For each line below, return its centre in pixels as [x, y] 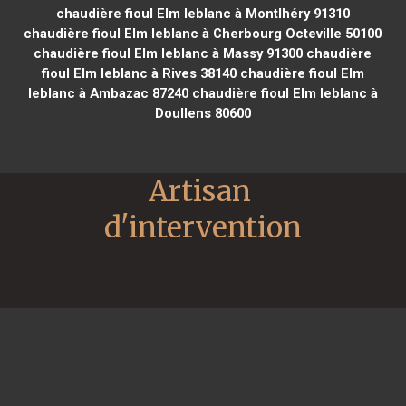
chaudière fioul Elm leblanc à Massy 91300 [169, 53]
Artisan [200, 191]
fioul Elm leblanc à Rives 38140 [139, 73]
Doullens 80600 [203, 113]
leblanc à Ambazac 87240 [108, 93]
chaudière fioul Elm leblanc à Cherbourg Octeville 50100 [203, 33]
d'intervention [203, 227]
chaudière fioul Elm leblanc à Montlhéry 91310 [203, 13]
